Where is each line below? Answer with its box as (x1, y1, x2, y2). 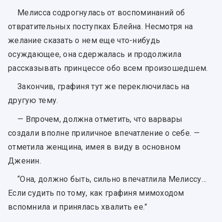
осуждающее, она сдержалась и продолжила (8, 50, 181, 59)
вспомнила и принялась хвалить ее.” (8, 202, 148, 212)
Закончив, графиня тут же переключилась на (17, 82, 190, 92)
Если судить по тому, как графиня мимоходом (8, 188, 184, 198)
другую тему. (8, 96, 58, 106)
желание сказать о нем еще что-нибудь (8, 36, 161, 46)
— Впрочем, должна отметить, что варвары (17, 114, 183, 124)
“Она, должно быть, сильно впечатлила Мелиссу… (17, 174, 207, 184)
